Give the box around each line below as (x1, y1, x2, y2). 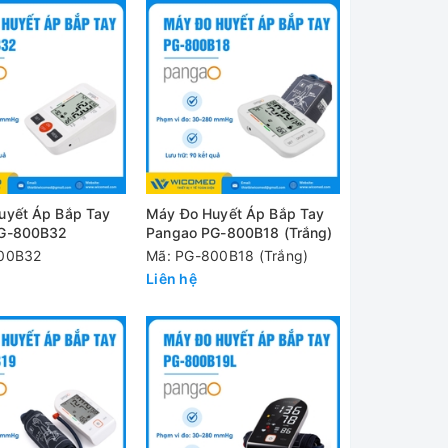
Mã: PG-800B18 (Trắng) (146, 246, 309, 264)
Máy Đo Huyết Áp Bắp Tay (146, 204, 325, 222)
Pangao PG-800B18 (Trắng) (146, 223, 333, 241)
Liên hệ (146, 269, 197, 287)
